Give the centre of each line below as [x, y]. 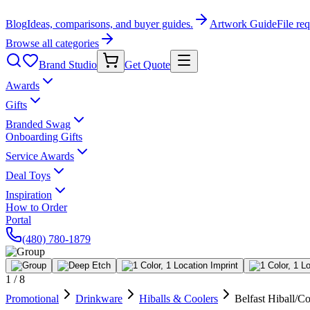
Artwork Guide [243, 24]
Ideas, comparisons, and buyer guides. [110, 24]
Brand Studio [68, 65]
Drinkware [99, 299]
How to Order [36, 207]
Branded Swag [38, 124]
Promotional [32, 299]
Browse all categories [52, 43]
